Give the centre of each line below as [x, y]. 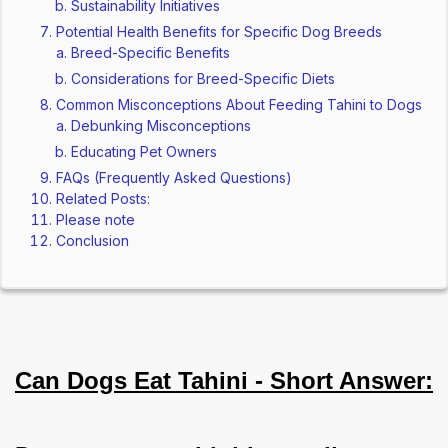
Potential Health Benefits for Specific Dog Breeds [219, 32]
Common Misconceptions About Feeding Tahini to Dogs [239, 105]
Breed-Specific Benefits [151, 53]
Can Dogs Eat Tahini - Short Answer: [224, 381]
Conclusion [93, 241]
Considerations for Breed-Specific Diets [203, 79]
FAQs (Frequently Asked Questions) [174, 178]
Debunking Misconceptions [161, 126]
